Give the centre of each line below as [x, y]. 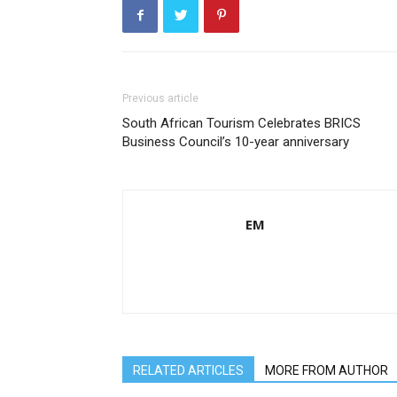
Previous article [160, 98]
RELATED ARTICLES [188, 370]
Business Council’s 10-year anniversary [236, 142]
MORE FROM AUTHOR [327, 370]
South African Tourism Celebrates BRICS [241, 123]
